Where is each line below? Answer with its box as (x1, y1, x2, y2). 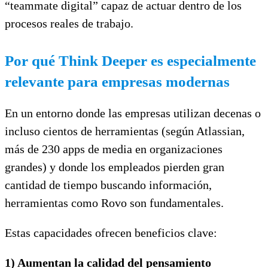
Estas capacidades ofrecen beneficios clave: (5, 226, 217, 239)
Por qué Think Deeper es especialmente (5, 52, 256, 69)
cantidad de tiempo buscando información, (5, 178, 212, 191)
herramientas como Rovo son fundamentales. (5, 196, 224, 209)
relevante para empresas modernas (5, 73, 230, 90)
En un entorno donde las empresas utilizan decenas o (5, 106, 261, 120)
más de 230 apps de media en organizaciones (5, 142, 223, 156)
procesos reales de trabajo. (5, 16, 133, 30)
